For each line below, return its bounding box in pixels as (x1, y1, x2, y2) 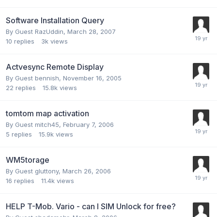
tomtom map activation (6, 108, 89, 118)
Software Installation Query (6, 15, 104, 25)
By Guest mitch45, (6, 120, 63, 128)
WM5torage (6, 155, 49, 165)
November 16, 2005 (63, 74, 122, 82)
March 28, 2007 (67, 27, 116, 35)
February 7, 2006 (63, 120, 114, 128)
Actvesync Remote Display (6, 62, 104, 72)
